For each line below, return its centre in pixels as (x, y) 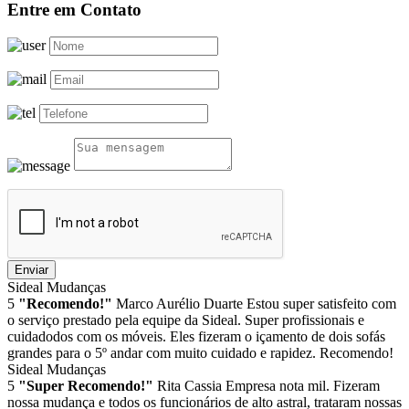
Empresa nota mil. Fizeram (303, 386)
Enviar (31, 270)
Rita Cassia (189, 386)
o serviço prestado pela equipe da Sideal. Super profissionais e (186, 320)
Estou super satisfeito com (321, 304)
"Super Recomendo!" (86, 386)
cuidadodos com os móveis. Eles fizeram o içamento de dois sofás (196, 337)
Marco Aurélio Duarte (179, 304)
